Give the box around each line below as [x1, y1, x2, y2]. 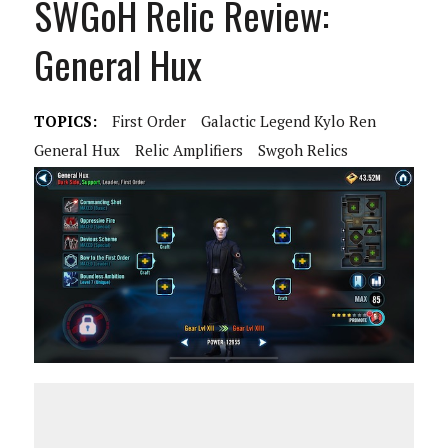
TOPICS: [33, 111, 97, 131]
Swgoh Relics [257, 140, 348, 160]
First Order [111, 111, 186, 131]
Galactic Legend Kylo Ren [200, 111, 376, 131]
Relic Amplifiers [134, 140, 243, 160]
